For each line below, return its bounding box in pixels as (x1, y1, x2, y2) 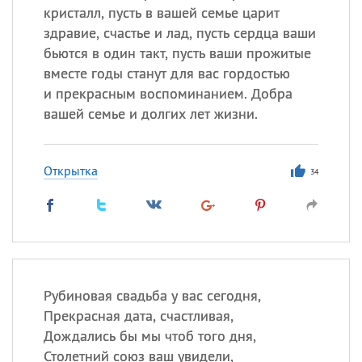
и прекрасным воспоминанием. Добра (43, 84, 293, 103)
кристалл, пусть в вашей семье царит (43, 3, 280, 22)
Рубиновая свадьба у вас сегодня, (43, 286, 261, 305)
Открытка (43, 162, 98, 179)
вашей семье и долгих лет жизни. (43, 104, 258, 123)
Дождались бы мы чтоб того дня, (43, 326, 256, 345)
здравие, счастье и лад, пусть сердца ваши (43, 23, 316, 42)
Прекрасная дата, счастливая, (43, 306, 234, 325)
